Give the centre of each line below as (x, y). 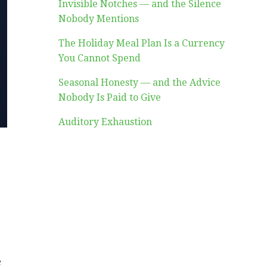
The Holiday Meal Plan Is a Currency (142, 43)
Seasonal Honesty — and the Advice (140, 83)
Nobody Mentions (99, 19)
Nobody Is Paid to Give (110, 97)
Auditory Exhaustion (105, 122)
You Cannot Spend (100, 58)
